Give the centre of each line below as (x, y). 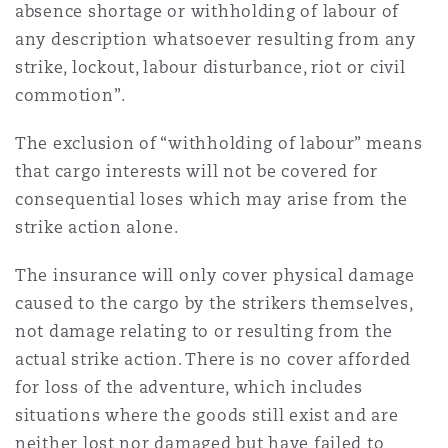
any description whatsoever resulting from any (215, 39)
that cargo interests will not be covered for (197, 171)
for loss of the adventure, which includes (189, 387)
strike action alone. (97, 227)
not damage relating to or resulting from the (204, 331)
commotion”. (71, 95)
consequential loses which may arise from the (212, 199)
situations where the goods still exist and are (207, 415)
